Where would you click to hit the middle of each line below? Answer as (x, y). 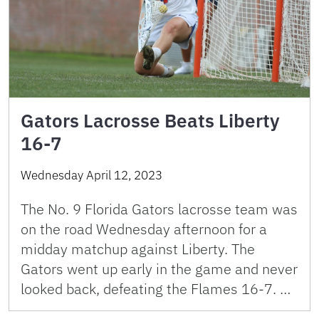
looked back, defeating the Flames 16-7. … (156, 289)
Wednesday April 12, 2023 (91, 176)
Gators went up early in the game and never (159, 269)
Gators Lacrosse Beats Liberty (150, 121)
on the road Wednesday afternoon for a (144, 229)
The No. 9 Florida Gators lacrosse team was (159, 209)
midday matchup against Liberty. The (138, 249)
